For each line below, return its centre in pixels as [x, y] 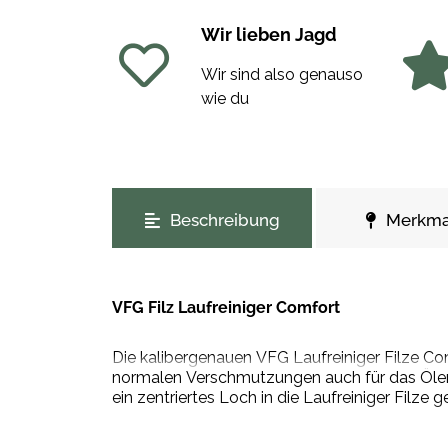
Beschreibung [224, 220]
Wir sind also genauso [281, 75]
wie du [224, 99]
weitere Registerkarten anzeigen [229, 199]
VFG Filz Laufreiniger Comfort [226, 308]
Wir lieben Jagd [268, 35]
